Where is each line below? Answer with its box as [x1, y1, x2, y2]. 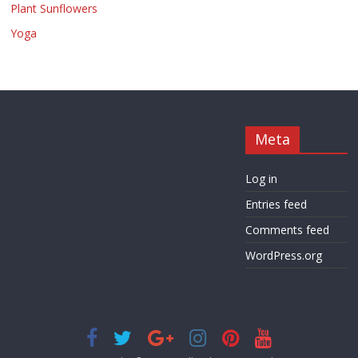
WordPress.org [245, 248, 322, 264]
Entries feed [245, 197, 307, 213]
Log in [245, 171, 277, 187]
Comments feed [245, 222, 329, 238]
